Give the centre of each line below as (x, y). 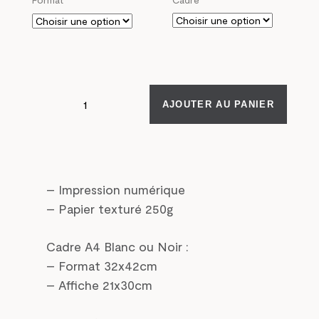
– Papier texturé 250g (110, 208)
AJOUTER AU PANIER (218, 104)
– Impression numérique (116, 189)
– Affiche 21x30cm (99, 284)
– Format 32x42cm (102, 265)
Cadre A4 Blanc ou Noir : (117, 246)
